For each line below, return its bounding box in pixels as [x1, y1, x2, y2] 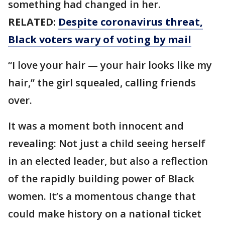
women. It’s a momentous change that [8, 189, 196, 203]
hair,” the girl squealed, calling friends [8, 76, 196, 90]
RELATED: [8, 15, 58, 29]
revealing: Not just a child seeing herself [8, 137, 205, 151]
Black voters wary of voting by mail [8, 33, 191, 47]
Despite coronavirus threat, [58, 15, 203, 29]
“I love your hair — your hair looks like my [8, 58, 212, 72]
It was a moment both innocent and [8, 119, 184, 133]
